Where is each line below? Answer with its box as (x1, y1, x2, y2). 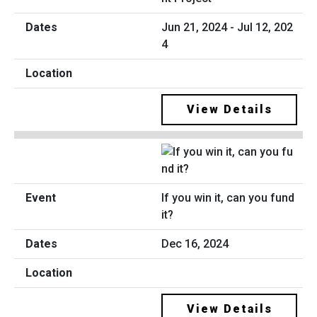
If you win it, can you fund (161, 191, 294, 205)
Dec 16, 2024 (161, 237, 229, 251)
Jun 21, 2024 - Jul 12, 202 (161, 20, 293, 34)
